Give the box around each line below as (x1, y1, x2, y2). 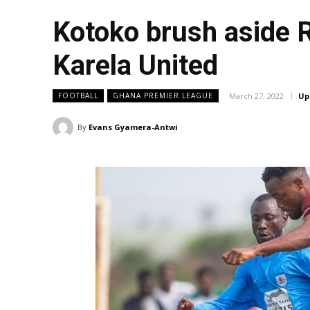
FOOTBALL (58, 91, 98, 101)
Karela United (53, 49, 218, 82)
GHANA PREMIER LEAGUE (113, 91, 213, 101)
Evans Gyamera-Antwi (89, 122, 178, 133)
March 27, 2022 (229, 91, 284, 102)
